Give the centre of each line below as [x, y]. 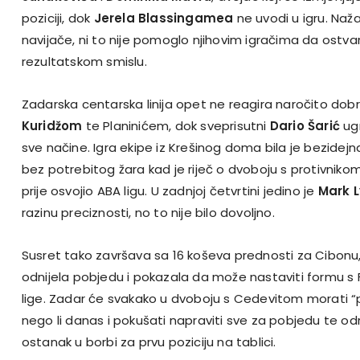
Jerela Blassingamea [164, 18]
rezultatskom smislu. [84, 61]
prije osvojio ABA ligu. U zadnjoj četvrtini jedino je [170, 190]
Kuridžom [52, 125]
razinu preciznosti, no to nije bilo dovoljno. [148, 212]
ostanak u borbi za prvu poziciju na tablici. [149, 342]
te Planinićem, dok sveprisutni [176, 125]
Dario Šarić [305, 125]
